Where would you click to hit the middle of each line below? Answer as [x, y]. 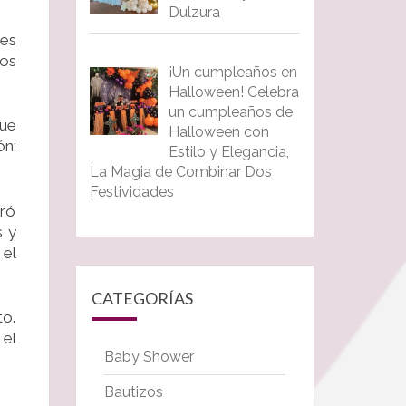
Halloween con [218, 132]
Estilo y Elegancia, [228, 152]
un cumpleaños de [230, 112]
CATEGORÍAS [142, 299]
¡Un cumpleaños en [232, 72]
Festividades [131, 192]
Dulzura [194, 12]
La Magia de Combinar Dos [180, 172]
